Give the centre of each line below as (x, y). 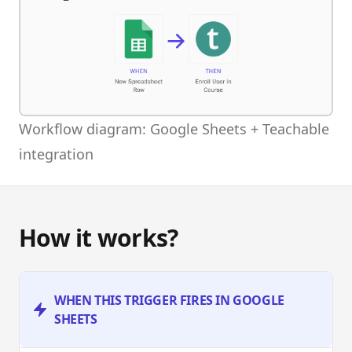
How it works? (99, 237)
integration (56, 154)
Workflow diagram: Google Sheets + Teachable (174, 128)
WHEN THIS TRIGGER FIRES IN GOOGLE (169, 300)
